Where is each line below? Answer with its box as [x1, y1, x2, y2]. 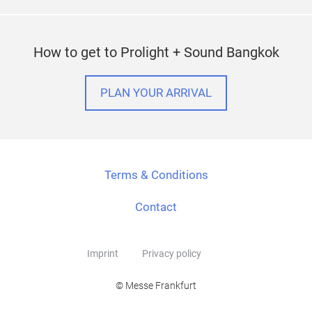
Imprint [87, 247, 118, 259]
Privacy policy [142, 247, 201, 259]
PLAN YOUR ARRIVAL [100, 86, 212, 100]
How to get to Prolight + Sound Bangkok [33, 43, 279, 61]
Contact [135, 200, 177, 214]
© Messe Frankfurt [116, 279, 196, 291]
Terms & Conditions [104, 168, 208, 182]
